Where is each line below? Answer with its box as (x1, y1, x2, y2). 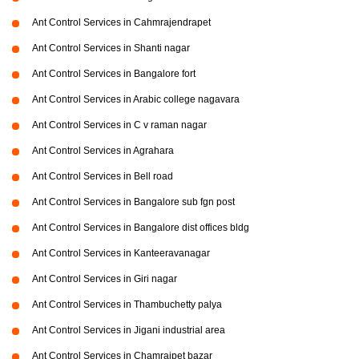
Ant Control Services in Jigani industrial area (32, 325, 225, 337)
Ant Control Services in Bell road (32, 171, 173, 183)
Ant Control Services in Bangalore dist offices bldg (32, 222, 249, 234)
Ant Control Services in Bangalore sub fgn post (32, 196, 235, 208)
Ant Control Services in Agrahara (32, 145, 174, 157)
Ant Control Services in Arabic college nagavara (32, 94, 240, 106)
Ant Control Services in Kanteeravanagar (32, 248, 210, 260)
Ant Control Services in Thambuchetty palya (32, 299, 222, 311)
